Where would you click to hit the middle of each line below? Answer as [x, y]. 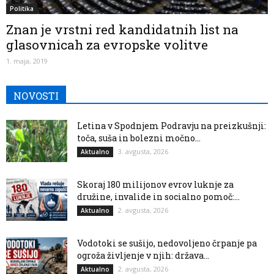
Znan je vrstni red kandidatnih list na [122, 30]
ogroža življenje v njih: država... [143, 256]
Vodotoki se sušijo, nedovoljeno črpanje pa [167, 243]
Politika [22, 9]
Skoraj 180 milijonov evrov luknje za [155, 185]
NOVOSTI [36, 96]
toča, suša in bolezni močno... [139, 138]
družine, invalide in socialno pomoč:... [158, 197]
